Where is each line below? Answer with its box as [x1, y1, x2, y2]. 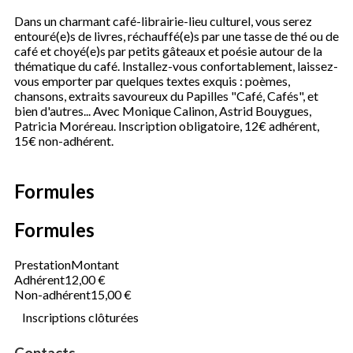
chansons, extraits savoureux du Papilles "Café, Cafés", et [14, 88, 318, 103]
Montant [71, 256, 119, 272]
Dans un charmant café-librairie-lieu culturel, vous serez [14, 13, 312, 28]
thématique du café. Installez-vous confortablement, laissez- [14, 58, 338, 73]
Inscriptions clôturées [22, 309, 139, 325]
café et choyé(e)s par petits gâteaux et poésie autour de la [14, 43, 322, 58]
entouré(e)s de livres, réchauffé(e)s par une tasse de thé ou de [14, 28, 339, 43]
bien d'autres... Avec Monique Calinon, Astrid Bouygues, [14, 103, 311, 118]
